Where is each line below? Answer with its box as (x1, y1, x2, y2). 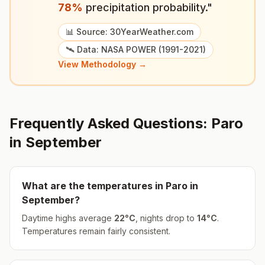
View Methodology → (58, 59, 147, 69)
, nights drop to (135, 213, 197, 223)
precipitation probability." (83, 1, 212, 14)
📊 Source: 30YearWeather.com (66, 27, 193, 37)
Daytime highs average (22, 213, 114, 223)
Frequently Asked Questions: (9, 115, 211, 132)
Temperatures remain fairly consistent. (22, 226, 170, 236)
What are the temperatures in (22, 180, 166, 192)
